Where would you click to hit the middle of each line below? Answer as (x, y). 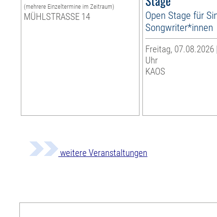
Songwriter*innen (179, 28)
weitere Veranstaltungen (103, 153)
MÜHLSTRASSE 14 (57, 17)
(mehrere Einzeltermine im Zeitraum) (69, 7)
